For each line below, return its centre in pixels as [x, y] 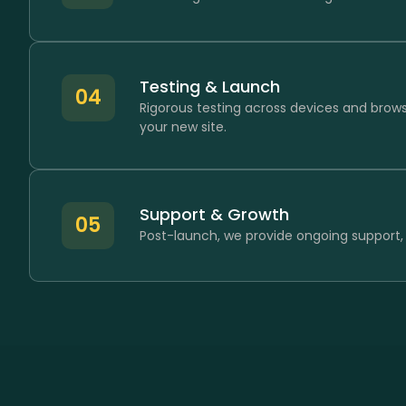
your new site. [183, 127]
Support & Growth [214, 214]
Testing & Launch [209, 87]
